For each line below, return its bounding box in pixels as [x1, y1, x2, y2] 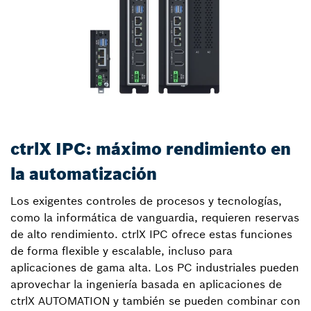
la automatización [10, 163, 157, 185]
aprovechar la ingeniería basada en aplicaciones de [10, 277, 282, 291]
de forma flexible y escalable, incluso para [10, 244, 233, 258]
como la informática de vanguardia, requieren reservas [10, 210, 299, 224]
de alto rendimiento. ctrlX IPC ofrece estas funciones [10, 227, 292, 241]
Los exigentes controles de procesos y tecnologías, [10, 194, 282, 208]
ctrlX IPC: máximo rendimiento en [10, 138, 291, 160]
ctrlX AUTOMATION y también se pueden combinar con [10, 294, 301, 308]
